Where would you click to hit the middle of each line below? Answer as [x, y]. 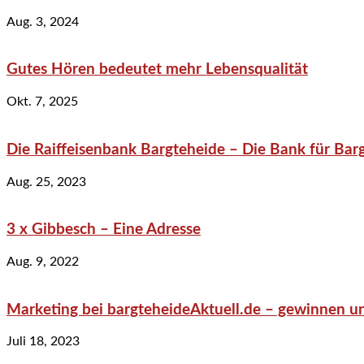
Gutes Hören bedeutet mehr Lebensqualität [157, 70]
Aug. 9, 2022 [43, 261]
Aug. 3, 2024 [43, 22]
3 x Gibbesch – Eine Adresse [104, 230]
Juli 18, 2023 [43, 342]
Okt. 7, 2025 [42, 102]
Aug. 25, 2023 [46, 182]
